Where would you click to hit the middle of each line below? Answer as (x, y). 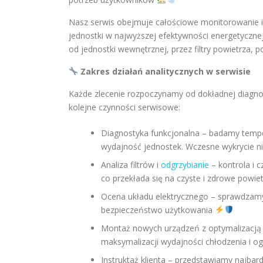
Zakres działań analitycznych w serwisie (164, 71)
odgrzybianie (185, 165)
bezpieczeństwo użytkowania (158, 210)
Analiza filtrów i (131, 165)
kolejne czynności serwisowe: (124, 107)
